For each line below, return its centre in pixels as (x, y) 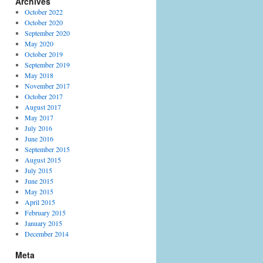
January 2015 (43, 223)
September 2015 (47, 149)
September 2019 (47, 65)
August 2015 (43, 160)
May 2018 (39, 75)
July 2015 (38, 170)
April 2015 (40, 202)
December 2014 (46, 234)
